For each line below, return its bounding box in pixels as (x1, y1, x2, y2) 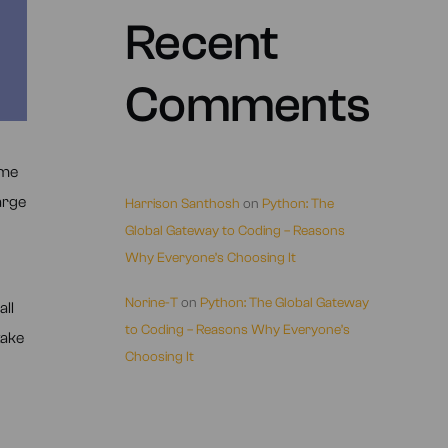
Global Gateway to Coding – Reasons (125, 223, 345, 239)
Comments (125, 76, 370, 134)
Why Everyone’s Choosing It (125, 250, 296, 266)
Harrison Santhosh (125, 196, 240, 212)
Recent (125, 14, 279, 72)
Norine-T (125, 295, 178, 311)
